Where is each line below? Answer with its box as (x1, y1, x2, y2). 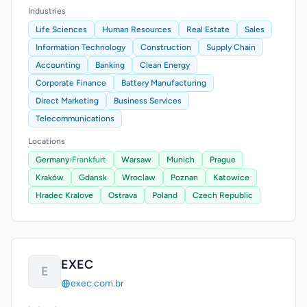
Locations (28, 136, 65, 146)
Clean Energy (140, 60, 190, 70)
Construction (140, 42, 191, 52)
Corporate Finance (36, 78, 106, 88)
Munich (167, 155, 195, 164)
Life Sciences (36, 25, 87, 34)
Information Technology (36, 42, 125, 52)
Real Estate (186, 25, 230, 34)
